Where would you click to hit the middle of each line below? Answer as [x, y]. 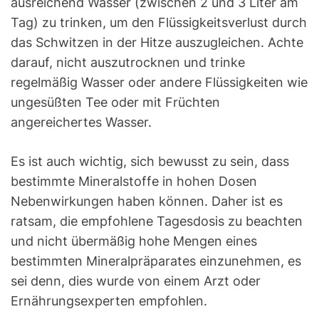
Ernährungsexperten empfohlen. [109, 301]
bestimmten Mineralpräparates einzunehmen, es [156, 261]
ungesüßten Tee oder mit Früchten [115, 103]
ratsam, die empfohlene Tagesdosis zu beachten [157, 221]
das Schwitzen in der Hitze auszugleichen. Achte [157, 43]
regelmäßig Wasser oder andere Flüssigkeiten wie [159, 83]
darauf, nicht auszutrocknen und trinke [128, 63]
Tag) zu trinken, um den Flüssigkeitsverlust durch [159, 23]
